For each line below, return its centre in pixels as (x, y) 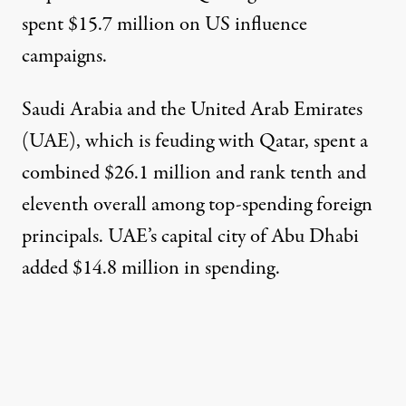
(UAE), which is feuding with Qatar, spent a (195, 141)
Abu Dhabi (315, 236)
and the (156, 109)
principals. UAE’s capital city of (146, 236)
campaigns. (64, 56)
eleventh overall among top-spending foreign (197, 204)
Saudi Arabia (72, 109)
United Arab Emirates (276, 109)
